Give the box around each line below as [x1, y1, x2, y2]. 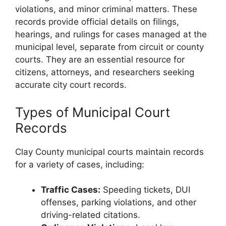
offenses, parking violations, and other [41, 197, 196, 208]
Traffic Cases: [41, 185, 100, 195]
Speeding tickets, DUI [100, 185, 190, 195]
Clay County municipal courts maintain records [15, 146, 204, 157]
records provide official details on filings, [15, 17, 179, 27]
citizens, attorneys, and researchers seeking [15, 67, 194, 78]
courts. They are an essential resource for [15, 54, 185, 65]
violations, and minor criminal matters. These [15, 4, 197, 15]
